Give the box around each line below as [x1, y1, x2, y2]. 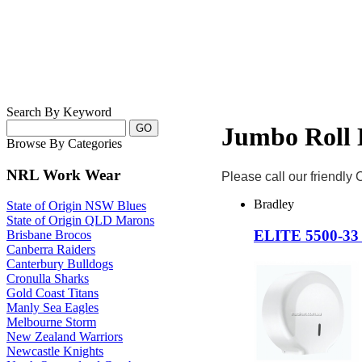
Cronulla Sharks [6, 271, 89, 286]
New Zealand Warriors [6, 330, 123, 344]
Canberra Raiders [6, 242, 95, 257]
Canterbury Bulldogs [6, 257, 113, 271]
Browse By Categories [6, 137, 122, 150]
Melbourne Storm [6, 315, 96, 330]
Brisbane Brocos [6, 228, 91, 242]
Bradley [254, 196, 294, 211]
